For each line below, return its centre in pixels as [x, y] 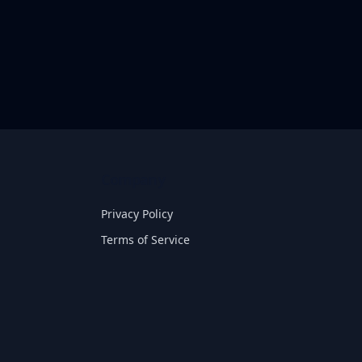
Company [133, 179]
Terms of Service [146, 240]
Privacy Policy [137, 214]
